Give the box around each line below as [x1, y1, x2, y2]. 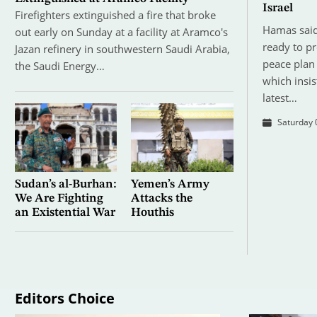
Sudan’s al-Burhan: [14, 178, 117, 190]
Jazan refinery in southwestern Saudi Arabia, [14, 42, 230, 57]
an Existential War [14, 206, 115, 219]
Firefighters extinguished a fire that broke [14, 8, 216, 23]
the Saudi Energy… [14, 59, 105, 74]
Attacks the [131, 192, 192, 204]
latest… [262, 91, 297, 105]
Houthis [131, 206, 174, 219]
